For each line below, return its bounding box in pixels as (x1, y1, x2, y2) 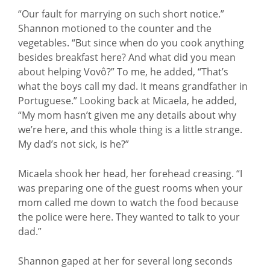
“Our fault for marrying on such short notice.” (18, 7, 224, 20)
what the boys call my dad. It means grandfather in (18, 80, 248, 93)
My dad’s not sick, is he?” (18, 137, 129, 151)
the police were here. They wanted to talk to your (18, 210, 240, 224)
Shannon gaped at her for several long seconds (18, 254, 233, 268)
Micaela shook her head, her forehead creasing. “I (18, 167, 242, 180)
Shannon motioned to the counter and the (18, 22, 212, 35)
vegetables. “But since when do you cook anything (18, 36, 244, 49)
